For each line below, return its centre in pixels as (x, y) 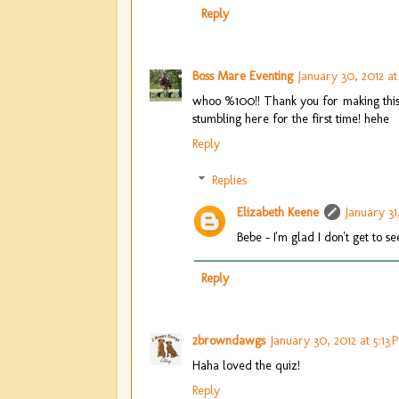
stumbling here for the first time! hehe (291, 118)
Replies (230, 180)
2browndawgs (229, 340)
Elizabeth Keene (278, 212)
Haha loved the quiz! (246, 365)
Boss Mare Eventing (243, 75)
